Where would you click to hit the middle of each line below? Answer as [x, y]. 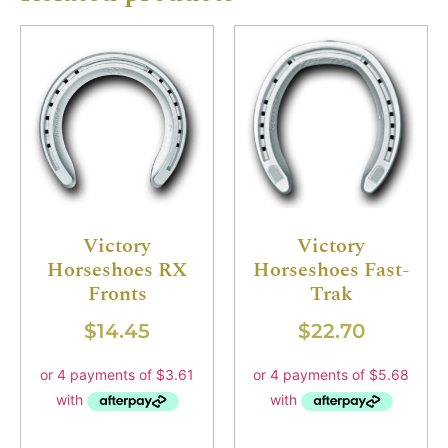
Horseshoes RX [117, 270]
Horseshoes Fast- [331, 270]
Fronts [117, 294]
